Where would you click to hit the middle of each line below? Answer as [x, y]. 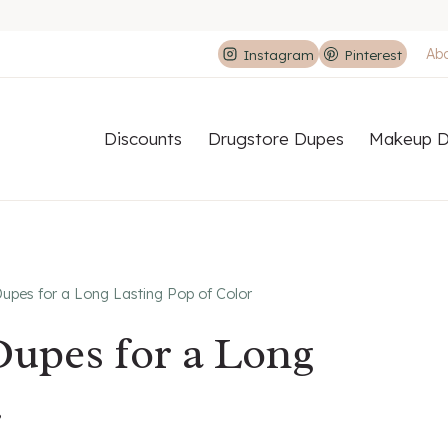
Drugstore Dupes [275, 139]
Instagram [278, 54]
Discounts [143, 139]
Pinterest [373, 54]
